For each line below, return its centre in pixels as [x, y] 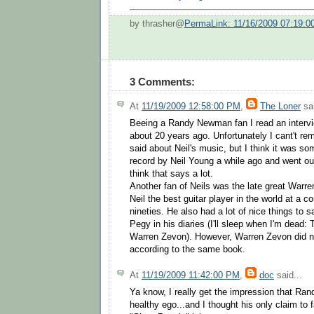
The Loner [280, 106]
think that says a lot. [171, 174]
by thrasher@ [157, 23]
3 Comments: [162, 81]
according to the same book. [187, 250]
